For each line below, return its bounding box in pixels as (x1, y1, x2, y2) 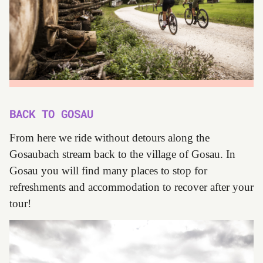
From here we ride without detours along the (9, 131, 210, 144)
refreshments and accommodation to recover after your (9, 181, 254, 194)
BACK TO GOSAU (9, 106, 93, 122)
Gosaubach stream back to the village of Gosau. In (9, 148, 235, 161)
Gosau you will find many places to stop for (9, 164, 207, 177)
